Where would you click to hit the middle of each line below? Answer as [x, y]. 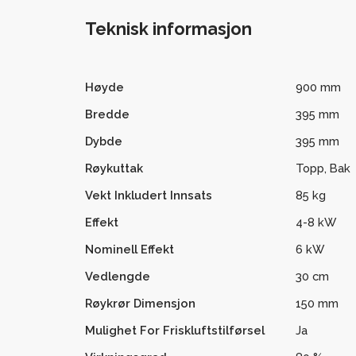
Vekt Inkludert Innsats [148, 195]
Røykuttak [114, 168]
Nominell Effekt [129, 249]
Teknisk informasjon [168, 29]
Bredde [107, 114]
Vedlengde [117, 276]
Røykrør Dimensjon [140, 303]
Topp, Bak [323, 168]
